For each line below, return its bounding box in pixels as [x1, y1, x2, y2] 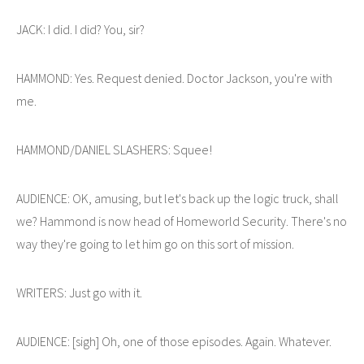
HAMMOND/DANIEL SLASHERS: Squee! [16, 141, 212, 158]
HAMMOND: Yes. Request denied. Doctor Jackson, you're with [16, 69, 332, 86]
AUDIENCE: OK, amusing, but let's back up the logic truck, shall [16, 189, 339, 206]
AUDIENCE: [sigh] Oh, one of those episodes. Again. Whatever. [16, 332, 331, 349]
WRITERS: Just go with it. [16, 284, 142, 301]
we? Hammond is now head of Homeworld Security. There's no [16, 212, 347, 229]
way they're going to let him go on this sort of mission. [16, 235, 294, 252]
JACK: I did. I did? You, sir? [16, 20, 145, 37]
